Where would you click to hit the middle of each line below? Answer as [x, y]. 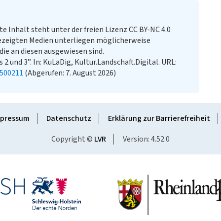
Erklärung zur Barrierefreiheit [159, 118]
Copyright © [73, 139]
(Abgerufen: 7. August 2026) [70, 73]
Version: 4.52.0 [146, 139]
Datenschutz [69, 118]
